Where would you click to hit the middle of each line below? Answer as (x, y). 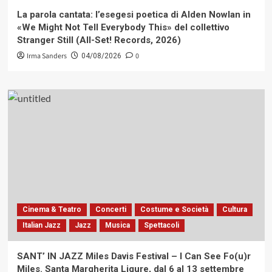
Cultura (234, 209)
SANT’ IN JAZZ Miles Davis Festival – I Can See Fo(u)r (134, 256)
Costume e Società (174, 209)
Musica (117, 225)
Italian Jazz (41, 225)
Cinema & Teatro (52, 209)
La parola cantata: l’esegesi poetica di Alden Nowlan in (134, 14)
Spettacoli (161, 225)
